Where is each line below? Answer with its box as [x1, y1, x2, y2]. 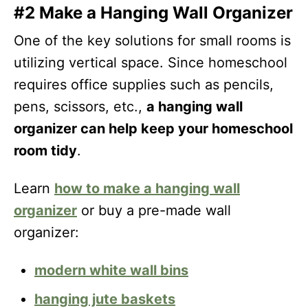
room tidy [14, 142, 77, 159]
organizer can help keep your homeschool [14, 120, 293, 137]
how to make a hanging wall [54, 180, 240, 197]
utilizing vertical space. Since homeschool [14, 54, 287, 71]
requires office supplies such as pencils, [14, 76, 274, 93]
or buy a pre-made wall [77, 202, 231, 219]
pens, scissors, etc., [14, 98, 146, 115]
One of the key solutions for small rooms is [14, 32, 291, 49]
